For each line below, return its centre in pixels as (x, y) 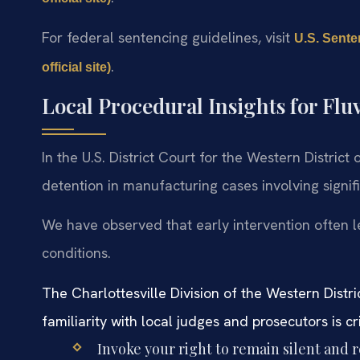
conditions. (76, 253)
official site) (76, 67)
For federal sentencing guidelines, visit (168, 38)
